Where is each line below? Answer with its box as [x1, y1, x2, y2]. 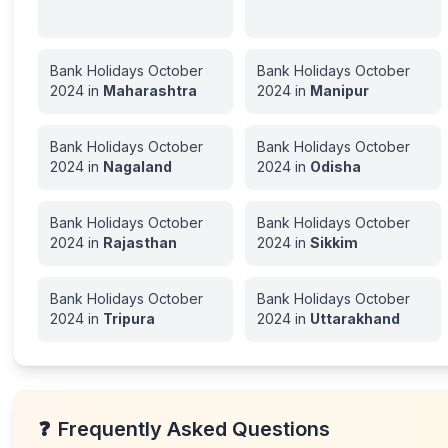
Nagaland [103, 158, 173, 175]
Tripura [103, 310, 156, 327]
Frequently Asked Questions [58, 417, 331, 441]
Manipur [310, 82, 370, 99]
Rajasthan [103, 234, 178, 251]
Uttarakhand [310, 310, 401, 327]
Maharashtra [103, 82, 198, 99]
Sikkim [310, 234, 359, 251]
